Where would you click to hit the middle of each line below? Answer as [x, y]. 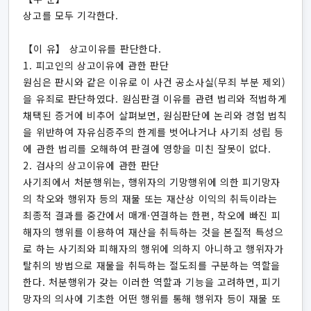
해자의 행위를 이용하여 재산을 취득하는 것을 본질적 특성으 [153, 232]
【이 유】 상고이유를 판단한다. [92, 49]
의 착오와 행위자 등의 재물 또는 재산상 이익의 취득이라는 [150, 199]
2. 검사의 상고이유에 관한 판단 [92, 165]
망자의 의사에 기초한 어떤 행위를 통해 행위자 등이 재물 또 [152, 299]
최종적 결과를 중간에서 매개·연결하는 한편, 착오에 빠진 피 [152, 215]
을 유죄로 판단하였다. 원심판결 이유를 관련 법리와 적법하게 [155, 99]
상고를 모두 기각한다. [71, 15]
